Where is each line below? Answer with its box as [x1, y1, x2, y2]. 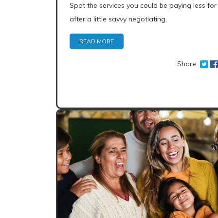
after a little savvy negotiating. [70, 15, 167, 23]
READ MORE [79, 37, 114, 45]
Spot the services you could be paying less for [70, 1, 217, 10]
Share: [177, 59, 198, 68]
